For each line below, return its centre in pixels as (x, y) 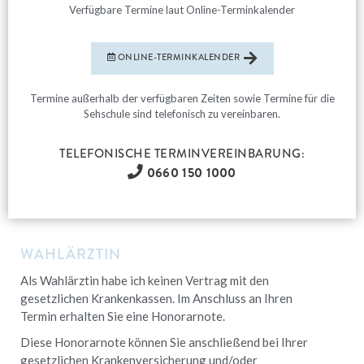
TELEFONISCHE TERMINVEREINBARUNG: (182, 153)
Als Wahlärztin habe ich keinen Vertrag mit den (145, 280)
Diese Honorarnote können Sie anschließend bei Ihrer (164, 342)
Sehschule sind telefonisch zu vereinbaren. (182, 113)
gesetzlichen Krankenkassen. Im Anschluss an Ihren (156, 298)
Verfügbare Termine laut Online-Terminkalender (182, 9)
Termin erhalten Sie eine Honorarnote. (123, 316)
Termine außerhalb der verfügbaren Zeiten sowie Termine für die (182, 98)
